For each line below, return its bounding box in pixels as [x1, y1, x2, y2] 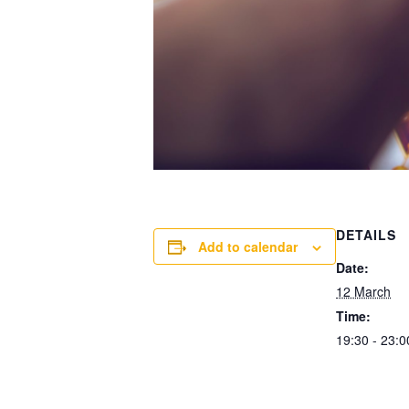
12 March [336, 281, 391, 300]
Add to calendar [198, 236, 298, 256]
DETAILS [336, 225, 396, 244]
